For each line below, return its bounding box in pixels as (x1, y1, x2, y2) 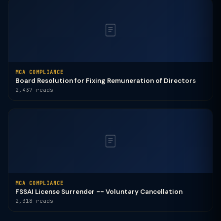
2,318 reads (15, 197, 53, 204)
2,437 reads (15, 86, 53, 93)
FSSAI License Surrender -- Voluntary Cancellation (15, 187, 183, 196)
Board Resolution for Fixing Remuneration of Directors (15, 76, 196, 85)
